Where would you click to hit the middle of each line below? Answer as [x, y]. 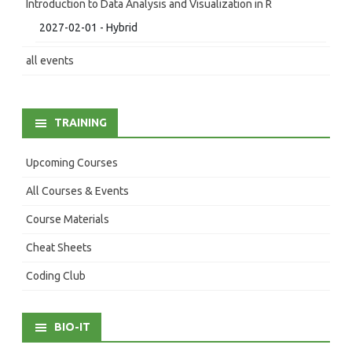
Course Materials [68, 219]
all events [50, 60]
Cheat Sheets [59, 247]
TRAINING [81, 122]
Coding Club [56, 275]
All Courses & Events [77, 191]
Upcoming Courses [72, 162]
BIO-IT [72, 326]
